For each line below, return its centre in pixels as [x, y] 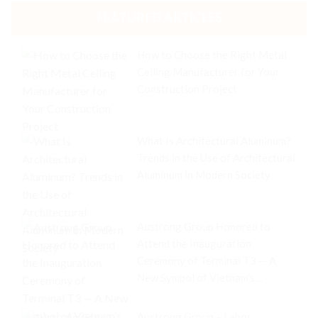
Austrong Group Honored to [204, 226]
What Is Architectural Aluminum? [214, 140]
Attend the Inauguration [194, 243]
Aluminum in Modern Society [204, 174]
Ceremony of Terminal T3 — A [207, 260]
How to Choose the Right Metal [212, 54]
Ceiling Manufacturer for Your [208, 71]
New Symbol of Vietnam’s [196, 277]
